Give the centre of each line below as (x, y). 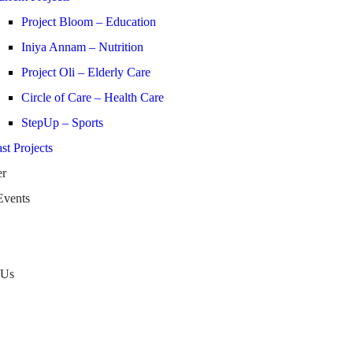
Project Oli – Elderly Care (86, 72)
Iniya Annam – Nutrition (82, 47)
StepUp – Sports (62, 123)
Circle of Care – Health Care (93, 97)
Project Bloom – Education (89, 22)
